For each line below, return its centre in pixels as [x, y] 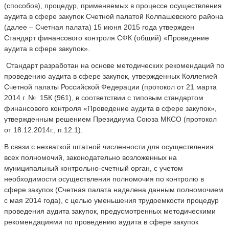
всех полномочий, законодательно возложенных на [90, 157]
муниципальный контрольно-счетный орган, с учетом [94, 168]
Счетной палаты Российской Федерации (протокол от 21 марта [110, 87]
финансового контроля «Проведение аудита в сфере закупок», [110, 108]
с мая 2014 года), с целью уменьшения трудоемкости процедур [111, 200]
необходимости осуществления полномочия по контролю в [104, 179]
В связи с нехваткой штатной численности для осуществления [109, 146]
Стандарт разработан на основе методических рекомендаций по [114, 65]
